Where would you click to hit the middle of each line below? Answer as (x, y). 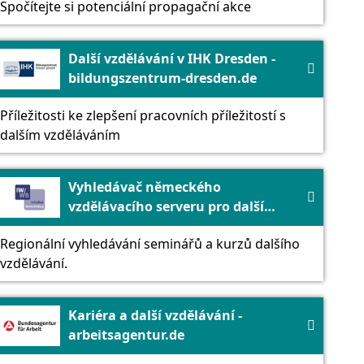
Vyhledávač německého (144, 186)
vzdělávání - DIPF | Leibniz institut (180, 225)
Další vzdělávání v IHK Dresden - (171, 58)
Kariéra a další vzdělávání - (155, 315)
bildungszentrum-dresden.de (162, 78)
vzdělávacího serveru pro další (166, 206)
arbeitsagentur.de (126, 334)
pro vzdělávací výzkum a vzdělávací (182, 245)
